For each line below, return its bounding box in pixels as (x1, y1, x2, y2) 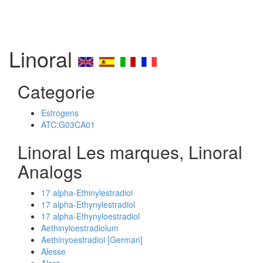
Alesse (41, 245, 66, 257)
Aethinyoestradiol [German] (41, 234, 143, 245)
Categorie (18, 79, 95, 104)
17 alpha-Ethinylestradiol (41, 187, 133, 198)
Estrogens (41, 107, 79, 119)
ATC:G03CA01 (41, 119, 95, 130)
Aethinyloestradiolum (41, 222, 119, 234)
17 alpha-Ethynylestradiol (41, 198, 135, 210)
